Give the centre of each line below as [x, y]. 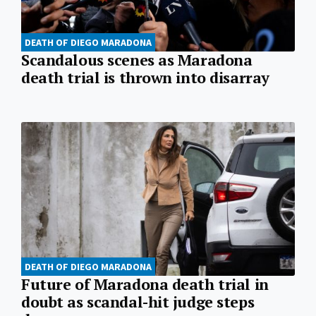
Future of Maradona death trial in [145, 285]
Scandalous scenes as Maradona [137, 60]
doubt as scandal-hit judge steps [138, 302]
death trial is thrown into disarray [145, 77]
